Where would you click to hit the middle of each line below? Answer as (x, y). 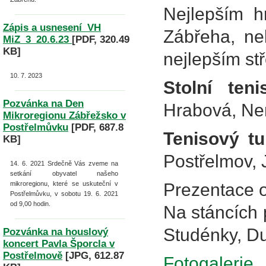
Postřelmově (33, 256)
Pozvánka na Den (43, 104)
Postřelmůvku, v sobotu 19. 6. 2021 (64, 194)
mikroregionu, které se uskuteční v (64, 183)
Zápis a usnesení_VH (52, 28)
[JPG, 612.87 (95, 256)
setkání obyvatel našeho (64, 173)
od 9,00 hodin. (30, 204)
